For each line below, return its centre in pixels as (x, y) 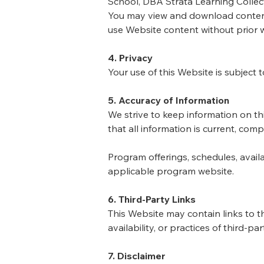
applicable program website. (171, 171)
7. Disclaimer (137, 256)
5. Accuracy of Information (169, 100)
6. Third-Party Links (152, 199)
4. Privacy (130, 58)
